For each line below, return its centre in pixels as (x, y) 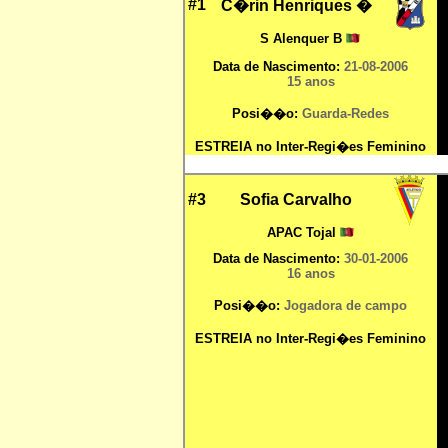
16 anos (310, 273)
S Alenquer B (303, 38)
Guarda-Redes (345, 113)
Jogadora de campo (345, 305)
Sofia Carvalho (296, 199)
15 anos (310, 81)
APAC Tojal (303, 232)
